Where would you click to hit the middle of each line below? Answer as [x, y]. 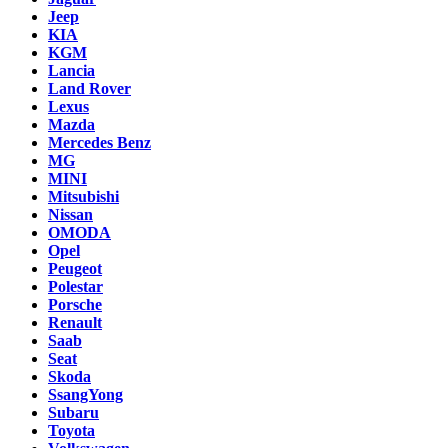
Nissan [70, 214]
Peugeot [75, 268]
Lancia [71, 70]
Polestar [75, 286]
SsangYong [85, 394]
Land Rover [89, 88]
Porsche [75, 304]
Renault [75, 322]
